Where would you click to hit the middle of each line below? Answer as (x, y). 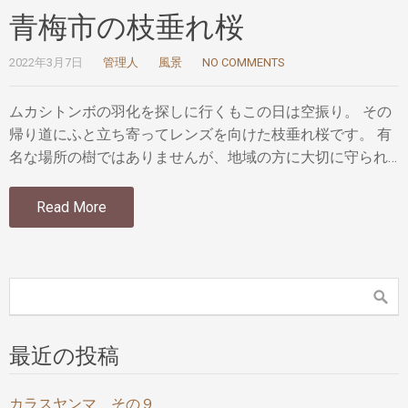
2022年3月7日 (46, 62)
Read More (71, 207)
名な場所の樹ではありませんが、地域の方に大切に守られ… (203, 157)
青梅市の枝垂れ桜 (127, 27)
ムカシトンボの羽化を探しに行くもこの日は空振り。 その (200, 111)
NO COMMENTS (243, 62)
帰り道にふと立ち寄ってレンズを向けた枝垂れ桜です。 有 (200, 134)
